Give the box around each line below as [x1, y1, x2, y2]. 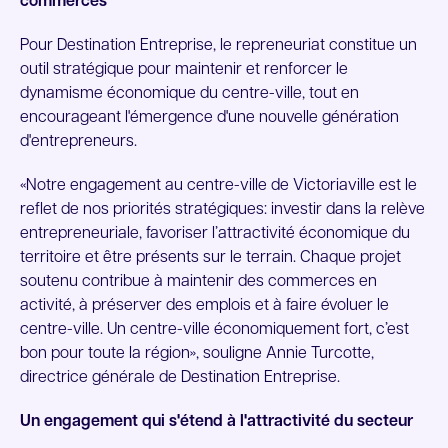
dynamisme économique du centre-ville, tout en [20, 86, 359, 102]
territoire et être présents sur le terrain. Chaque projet [20, 250, 401, 266]
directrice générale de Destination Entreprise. [20, 370, 340, 386]
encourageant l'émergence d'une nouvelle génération [20, 110, 399, 126]
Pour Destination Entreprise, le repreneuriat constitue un [20, 38, 417, 54]
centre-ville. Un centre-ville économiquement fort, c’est [20, 322, 409, 338]
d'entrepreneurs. [20, 134, 137, 150]
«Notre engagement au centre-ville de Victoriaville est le [20, 178, 417, 194]
